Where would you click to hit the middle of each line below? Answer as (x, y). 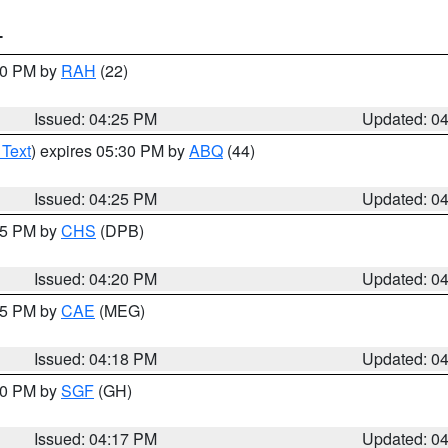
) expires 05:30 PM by (110, 150)
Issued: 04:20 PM (96, 278)
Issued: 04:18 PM (96, 358)
